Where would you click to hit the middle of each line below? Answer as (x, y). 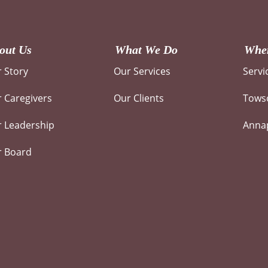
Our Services (142, 71)
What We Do (146, 50)
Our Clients (139, 98)
